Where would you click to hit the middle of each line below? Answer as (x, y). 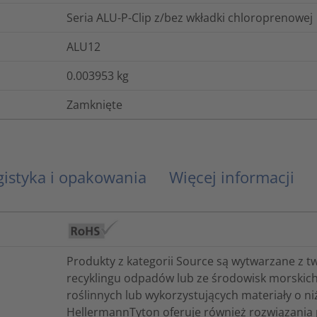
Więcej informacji (232, 177)
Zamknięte (94, 104)
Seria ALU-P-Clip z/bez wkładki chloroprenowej (190, 17)
